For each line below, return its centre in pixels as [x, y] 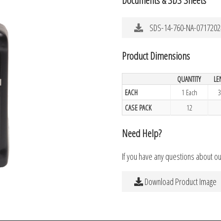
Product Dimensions [156, 55]
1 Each [189, 92]
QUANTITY [189, 79]
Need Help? [142, 133]
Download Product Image [180, 182]
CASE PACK [138, 108]
